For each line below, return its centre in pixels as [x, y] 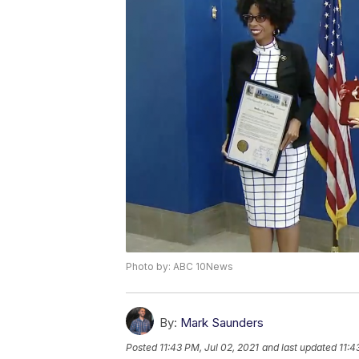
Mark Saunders [222, 323]
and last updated [299, 348]
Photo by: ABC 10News [179, 267]
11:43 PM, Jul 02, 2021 [209, 348]
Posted [143, 348]
